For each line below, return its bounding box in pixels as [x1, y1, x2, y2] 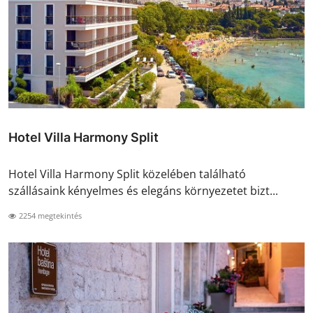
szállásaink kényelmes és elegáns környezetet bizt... [8, 183, 278, 199]
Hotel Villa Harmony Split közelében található [8, 166, 246, 182]
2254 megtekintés [17, 210, 82, 221]
